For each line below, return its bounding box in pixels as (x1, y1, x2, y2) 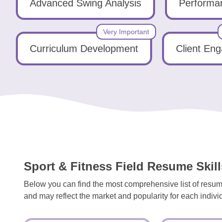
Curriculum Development (30, 43, 138, 54)
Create (18, 75, 46, 83)
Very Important (103, 28, 149, 36)
